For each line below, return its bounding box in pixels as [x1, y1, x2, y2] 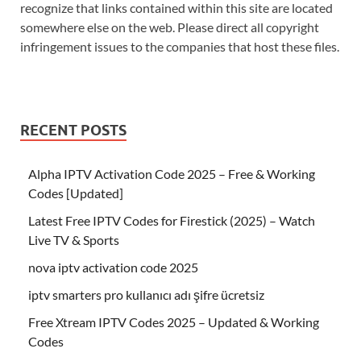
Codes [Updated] [28, 185, 123, 201]
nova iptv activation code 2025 [28, 259, 198, 276]
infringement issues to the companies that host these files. [20, 39, 339, 55]
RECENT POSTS [20, 122, 127, 139]
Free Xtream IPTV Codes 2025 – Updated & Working [28, 314, 319, 330]
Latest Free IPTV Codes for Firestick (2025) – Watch [28, 213, 315, 229]
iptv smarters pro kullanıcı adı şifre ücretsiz [28, 287, 264, 303]
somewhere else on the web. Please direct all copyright [20, 19, 319, 35]
